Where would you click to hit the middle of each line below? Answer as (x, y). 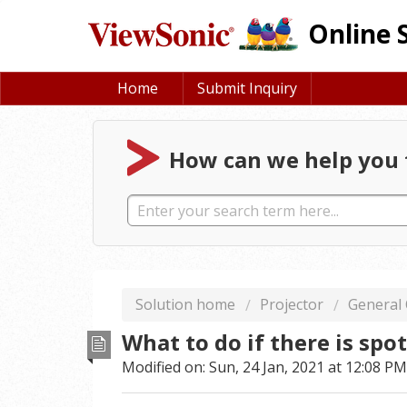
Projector (292, 304)
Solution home (187, 304)
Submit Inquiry (247, 88)
